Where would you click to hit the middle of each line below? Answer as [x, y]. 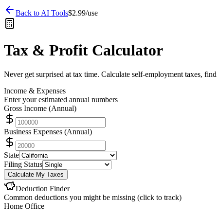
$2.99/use [83, 13]
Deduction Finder [43, 188]
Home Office [24, 206]
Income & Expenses [35, 91]
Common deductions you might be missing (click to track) [93, 197]
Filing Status [23, 164]
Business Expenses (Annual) [48, 131]
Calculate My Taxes [36, 174]
